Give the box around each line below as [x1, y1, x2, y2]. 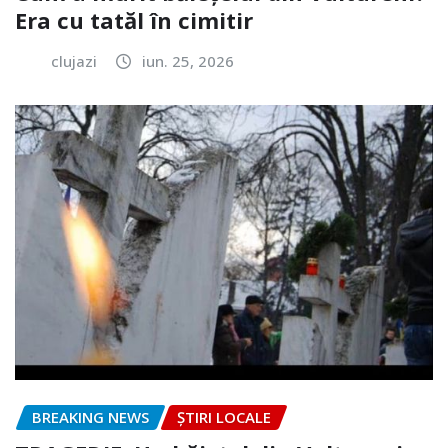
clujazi [51, 51, 97, 72]
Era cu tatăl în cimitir [15, 5, 253, 36]
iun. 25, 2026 [142, 51, 234, 72]
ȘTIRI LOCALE [177, 406, 271, 427]
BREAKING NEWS [32, 406, 149, 427]
